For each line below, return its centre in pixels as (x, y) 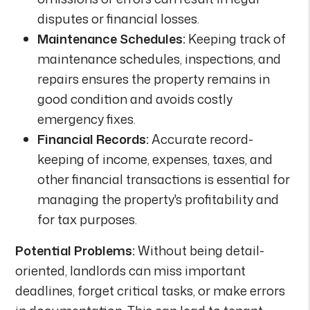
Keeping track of (236, 38)
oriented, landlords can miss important (131, 270)
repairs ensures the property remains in (154, 79)
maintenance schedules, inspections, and (159, 58)
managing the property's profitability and (158, 199)
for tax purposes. (88, 219)
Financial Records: (93, 139)
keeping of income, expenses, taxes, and (155, 159)
